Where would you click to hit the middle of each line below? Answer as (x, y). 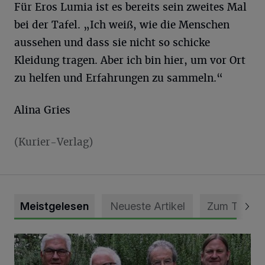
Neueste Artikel (147, 206)
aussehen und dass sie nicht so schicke (112, 42)
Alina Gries (42, 110)
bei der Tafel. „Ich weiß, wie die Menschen (122, 25)
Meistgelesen (54, 206)
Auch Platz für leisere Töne (72, 240)
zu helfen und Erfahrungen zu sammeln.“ (119, 78)
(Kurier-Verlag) (54, 142)
